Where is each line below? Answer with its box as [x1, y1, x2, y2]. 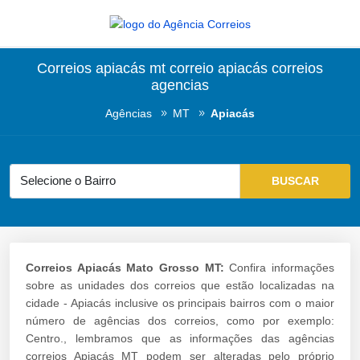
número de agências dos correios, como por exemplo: [26, 313, 334, 327]
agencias [151, 77, 209, 93]
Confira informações [223, 260, 335, 274]
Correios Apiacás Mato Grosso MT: [26, 260, 224, 274]
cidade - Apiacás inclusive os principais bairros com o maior [26, 296, 334, 309]
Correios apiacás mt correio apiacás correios [37, 60, 323, 76]
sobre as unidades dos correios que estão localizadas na [26, 278, 334, 292]
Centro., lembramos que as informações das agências [26, 331, 334, 345]
